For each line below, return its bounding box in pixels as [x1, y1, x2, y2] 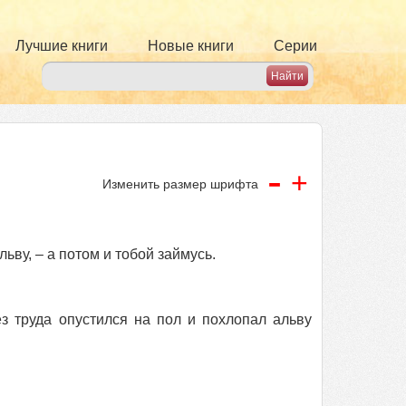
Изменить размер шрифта [102, 177, 258, 191]
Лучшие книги [15, 38, 108, 53]
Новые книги [148, 38, 234, 53]
